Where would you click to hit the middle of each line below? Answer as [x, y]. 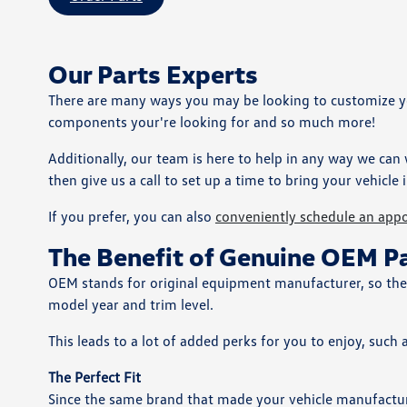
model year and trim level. [130, 304]
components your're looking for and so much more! [211, 122]
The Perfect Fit [94, 377]
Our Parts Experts [153, 74]
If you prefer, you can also [131, 216]
